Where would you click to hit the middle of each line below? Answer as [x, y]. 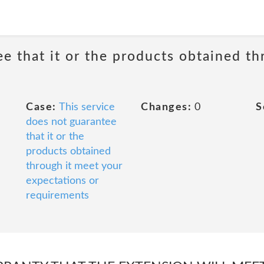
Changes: [166, 107]
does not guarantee [71, 122]
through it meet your [74, 166]
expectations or [62, 181]
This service [87, 107]
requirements [57, 196]
